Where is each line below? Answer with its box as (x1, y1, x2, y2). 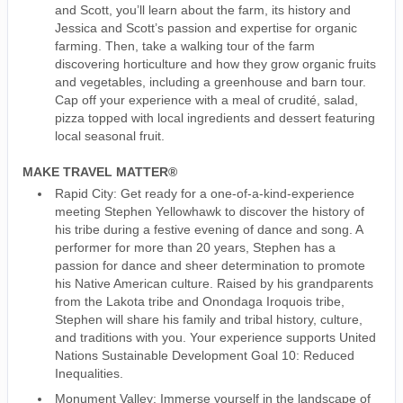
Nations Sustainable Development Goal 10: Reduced (55, 347, 354, 363)
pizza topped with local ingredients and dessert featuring (55, 110, 375, 125)
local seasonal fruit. (55, 128, 165, 143)
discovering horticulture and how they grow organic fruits (55, 56, 376, 71)
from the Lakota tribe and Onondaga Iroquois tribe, (55, 293, 345, 309)
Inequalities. (55, 365, 123, 381)
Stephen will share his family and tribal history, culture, (55, 311, 363, 327)
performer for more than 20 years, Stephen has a (55, 239, 336, 255)
